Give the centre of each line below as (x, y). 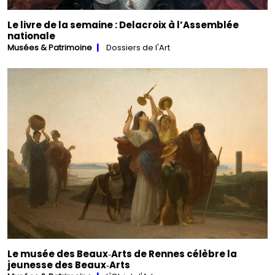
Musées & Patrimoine (50, 47)
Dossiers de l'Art (138, 47)
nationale (31, 36)
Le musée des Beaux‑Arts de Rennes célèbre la (122, 254)
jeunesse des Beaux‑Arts (69, 265)
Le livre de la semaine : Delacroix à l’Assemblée (123, 25)
